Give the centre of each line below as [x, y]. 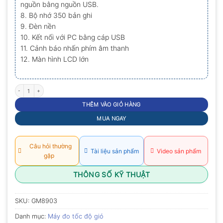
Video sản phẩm [178, 151]
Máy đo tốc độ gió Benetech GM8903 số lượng [69, 87]
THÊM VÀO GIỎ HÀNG [111, 105]
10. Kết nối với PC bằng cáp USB [73, 37]
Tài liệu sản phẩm [113, 151]
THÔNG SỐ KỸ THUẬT [111, 175]
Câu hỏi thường [49, 146]
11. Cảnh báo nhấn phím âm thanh [75, 48]
